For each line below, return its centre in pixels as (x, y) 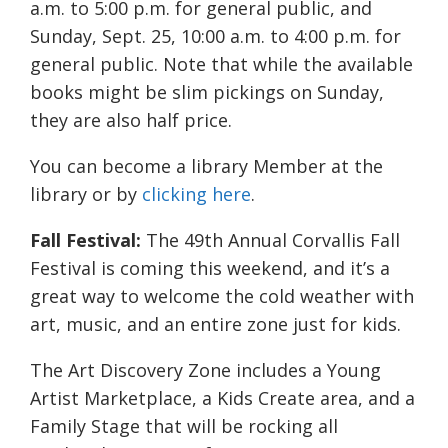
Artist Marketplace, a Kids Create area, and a (222, 398)
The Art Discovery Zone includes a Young (205, 370)
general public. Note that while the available (221, 64)
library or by (83, 194)
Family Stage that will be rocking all (184, 426)
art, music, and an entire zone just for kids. (215, 324)
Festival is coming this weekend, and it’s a (210, 268)
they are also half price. (131, 120)
